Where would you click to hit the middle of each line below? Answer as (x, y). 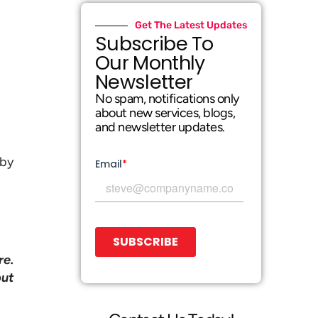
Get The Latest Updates (191, 25)
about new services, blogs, (165, 113)
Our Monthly (150, 63)
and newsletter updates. (160, 127)
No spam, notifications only (167, 99)
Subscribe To (154, 44)
